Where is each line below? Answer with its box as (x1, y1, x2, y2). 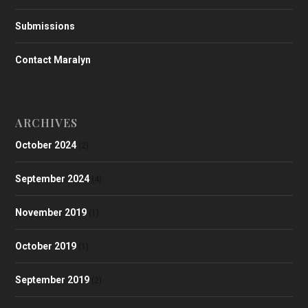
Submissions (15, 20, 76, 32)
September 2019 (15, 274, 90, 285)
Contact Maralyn (15, 54, 91, 65)
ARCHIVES (15, 115, 78, 130)
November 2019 (15, 206, 87, 218)
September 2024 (15, 173, 90, 184)
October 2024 (15, 139, 77, 151)
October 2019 (15, 240, 77, 252)
